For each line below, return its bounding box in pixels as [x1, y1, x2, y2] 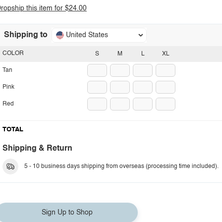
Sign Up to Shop [41, 209, 93, 216]
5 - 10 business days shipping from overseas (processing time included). [24, 164, 219, 169]
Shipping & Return [2, 145, 72, 153]
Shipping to [4, 31, 48, 39]
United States [66, 32, 108, 39]
